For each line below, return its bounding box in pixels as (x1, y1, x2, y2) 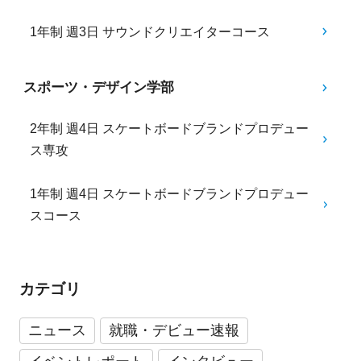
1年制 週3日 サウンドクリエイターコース (30, 24, 271, 39)
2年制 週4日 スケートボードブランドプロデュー (30, 122, 309, 136)
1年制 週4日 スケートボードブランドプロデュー (30, 187, 309, 201)
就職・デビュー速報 (108, 322, 239, 339)
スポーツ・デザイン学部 (23, 80, 174, 95)
